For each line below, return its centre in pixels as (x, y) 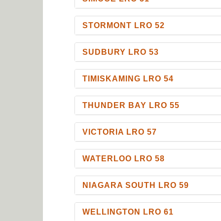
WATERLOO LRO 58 (124, 158)
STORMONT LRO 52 (124, 25)
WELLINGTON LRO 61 (128, 212)
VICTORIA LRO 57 (120, 132)
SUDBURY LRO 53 (121, 52)
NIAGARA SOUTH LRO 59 (136, 185)
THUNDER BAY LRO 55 (131, 105)
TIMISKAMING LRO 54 (128, 78)
